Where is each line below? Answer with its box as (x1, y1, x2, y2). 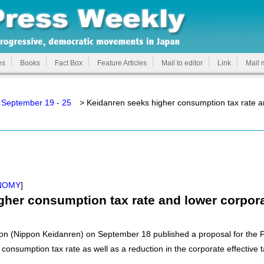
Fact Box (55, 59, 82, 67)
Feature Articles (97, 59, 147, 67)
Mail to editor (161, 59, 203, 67)
